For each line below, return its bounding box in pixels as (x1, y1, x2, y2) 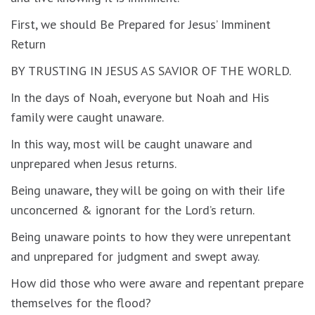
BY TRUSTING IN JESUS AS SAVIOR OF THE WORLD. (11, 62, 291, 79)
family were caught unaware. (11, 108, 164, 125)
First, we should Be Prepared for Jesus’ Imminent (11, 15, 271, 32)
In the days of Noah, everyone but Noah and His (11, 89, 269, 105)
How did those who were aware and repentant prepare (11, 274, 304, 291)
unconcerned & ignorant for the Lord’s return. (11, 201, 255, 218)
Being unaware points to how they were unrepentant (11, 228, 291, 245)
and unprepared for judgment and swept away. (11, 247, 259, 264)
